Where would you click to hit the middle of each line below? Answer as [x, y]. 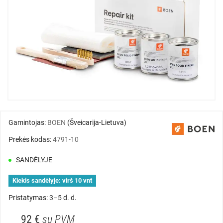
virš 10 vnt [77, 181]
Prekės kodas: [31, 140]
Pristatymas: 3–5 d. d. [43, 198]
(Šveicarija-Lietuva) [97, 123]
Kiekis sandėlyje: [37, 181]
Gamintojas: [28, 123]
